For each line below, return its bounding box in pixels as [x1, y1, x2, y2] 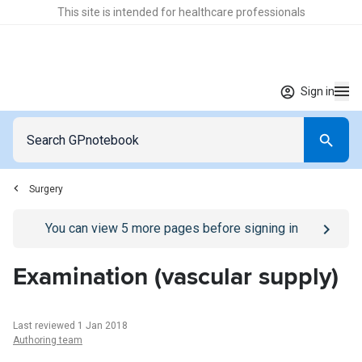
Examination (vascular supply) [13, 262, 339, 292]
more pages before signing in [128, 221, 298, 236]
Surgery [29, 183, 63, 195]
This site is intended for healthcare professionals [57, 6, 305, 19]
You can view [44, 221, 121, 236]
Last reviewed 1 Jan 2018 [13, 320, 128, 331]
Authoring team [13, 335, 82, 346]
